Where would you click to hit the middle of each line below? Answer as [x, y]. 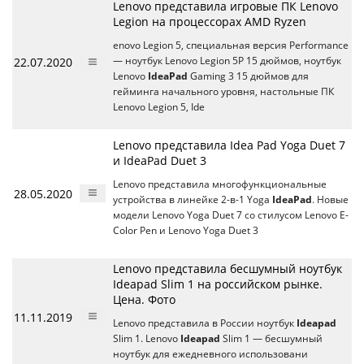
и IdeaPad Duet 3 [160, 160]
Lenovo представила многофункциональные [220, 184]
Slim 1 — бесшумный [271, 338]
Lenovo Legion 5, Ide [159, 107]
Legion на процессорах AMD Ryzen [210, 22]
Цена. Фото [144, 299]
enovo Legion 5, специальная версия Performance [231, 45]
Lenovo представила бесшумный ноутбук [227, 269]
